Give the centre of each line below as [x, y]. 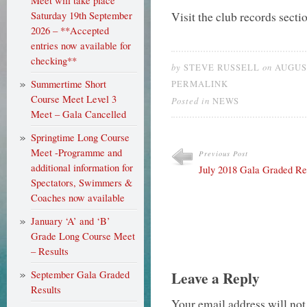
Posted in [192, 100]
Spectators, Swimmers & [82, 183]
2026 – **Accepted [70, 30]
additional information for [82, 168]
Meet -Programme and [76, 152]
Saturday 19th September [82, 15]
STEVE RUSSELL [222, 67]
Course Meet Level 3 [74, 99]
